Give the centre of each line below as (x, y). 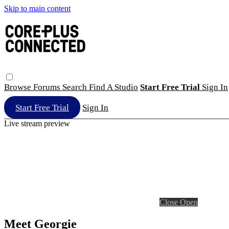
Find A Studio (113, 87)
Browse (19, 87)
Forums (48, 87)
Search (76, 87)
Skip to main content (37, 8)
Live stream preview (37, 123)
